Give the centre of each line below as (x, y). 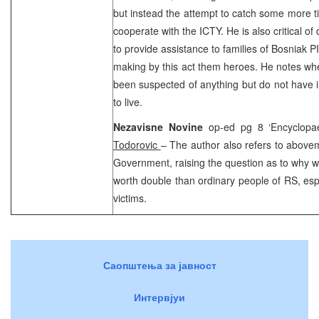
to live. (128, 101)
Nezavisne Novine (161, 126)
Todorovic (137, 144)
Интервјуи (159, 297)
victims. (130, 198)
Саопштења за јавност (159, 265)
